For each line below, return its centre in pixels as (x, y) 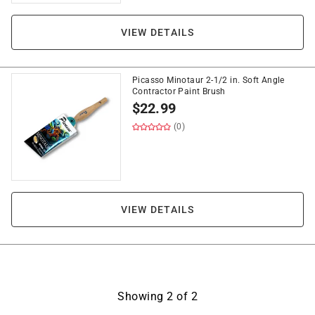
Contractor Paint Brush (179, 91)
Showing (142, 296)
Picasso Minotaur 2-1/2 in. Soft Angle (208, 80)
